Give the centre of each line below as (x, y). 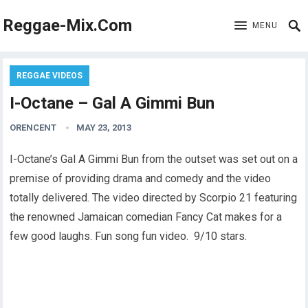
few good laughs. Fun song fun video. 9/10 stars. (129, 236)
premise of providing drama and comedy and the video (141, 178)
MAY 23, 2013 (104, 128)
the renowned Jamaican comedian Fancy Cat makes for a (146, 217)
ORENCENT (33, 128)
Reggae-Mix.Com (68, 25)
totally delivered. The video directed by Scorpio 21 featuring (154, 198)
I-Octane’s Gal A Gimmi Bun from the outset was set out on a (154, 159)
